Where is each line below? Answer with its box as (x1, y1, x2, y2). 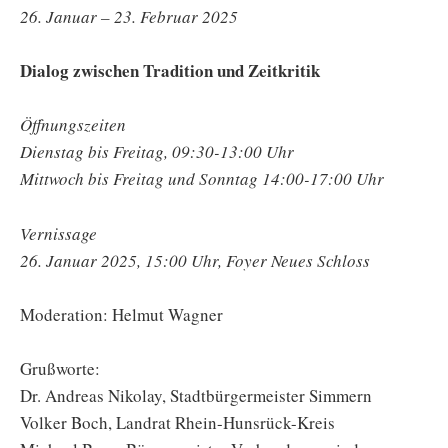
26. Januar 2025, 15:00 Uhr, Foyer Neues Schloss (20, 248, 370, 272)
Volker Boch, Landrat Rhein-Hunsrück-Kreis (20, 410, 335, 434)
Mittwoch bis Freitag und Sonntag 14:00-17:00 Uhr (20, 167, 384, 191)
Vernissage (20, 221, 97, 245)
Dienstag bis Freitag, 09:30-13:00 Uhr (20, 140, 294, 164)
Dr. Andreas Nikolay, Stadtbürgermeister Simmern (20, 383, 372, 407)
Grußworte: (20, 356, 100, 380)
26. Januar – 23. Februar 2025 (20, 5, 238, 29)
